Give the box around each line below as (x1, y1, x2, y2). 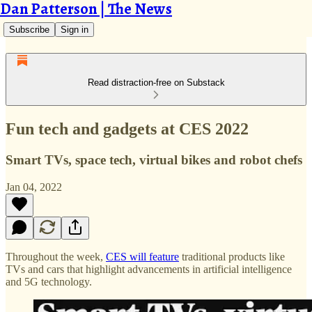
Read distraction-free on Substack (87, 77, 225, 88)
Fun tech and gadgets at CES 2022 (6, 119, 249, 138)
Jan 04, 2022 (6, 180, 62, 193)
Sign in (61, 24, 88, 35)
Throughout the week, (6, 250, 106, 263)
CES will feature (106, 250, 179, 263)
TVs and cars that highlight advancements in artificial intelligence (6, 263, 292, 275)
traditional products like (179, 250, 285, 263)
